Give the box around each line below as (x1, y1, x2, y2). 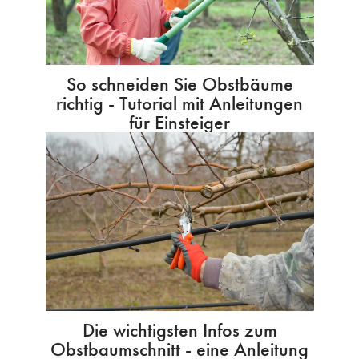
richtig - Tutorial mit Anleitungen (56, 91, 303, 116)
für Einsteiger (129, 110, 230, 135)
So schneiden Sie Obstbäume (66, 71, 293, 97)
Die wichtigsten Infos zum (82, 317, 277, 343)
